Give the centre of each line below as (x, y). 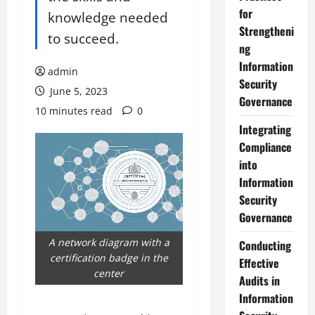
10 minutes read (74, 111)
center (109, 273)
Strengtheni (266, 31)
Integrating (265, 129)
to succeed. (83, 38)
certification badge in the (109, 257)
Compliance (265, 147)
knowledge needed (108, 17)
